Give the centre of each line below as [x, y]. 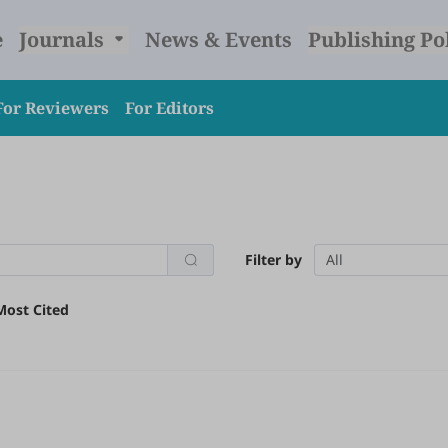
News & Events [218, 39]
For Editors [169, 108]
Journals [63, 39]
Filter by [273, 259]
